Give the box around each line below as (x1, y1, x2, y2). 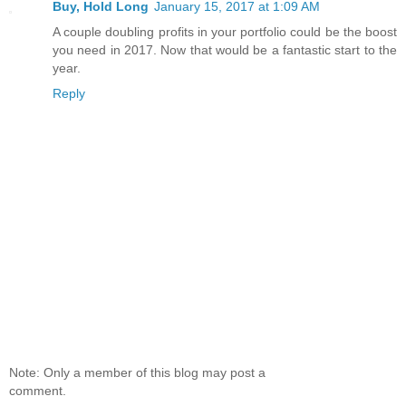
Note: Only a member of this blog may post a (9, 364, 266, 380)
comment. (9, 382, 66, 398)
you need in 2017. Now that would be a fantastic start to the (53, 43, 397, 58)
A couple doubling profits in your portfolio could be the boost (53, 24, 397, 40)
